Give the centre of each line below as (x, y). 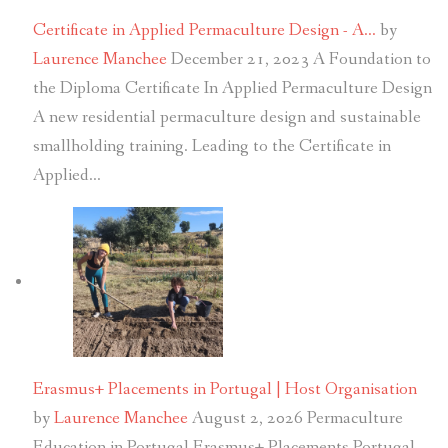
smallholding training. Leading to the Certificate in (211, 146)
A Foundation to (371, 59)
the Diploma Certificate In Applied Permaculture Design (232, 88)
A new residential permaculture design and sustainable (226, 117)
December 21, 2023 (239, 59)
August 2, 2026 (247, 419)
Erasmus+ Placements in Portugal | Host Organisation (224, 390)
